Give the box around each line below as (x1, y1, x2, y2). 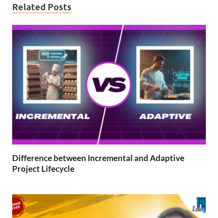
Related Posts (12, 2, 72, 13)
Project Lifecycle (12, 163, 74, 174)
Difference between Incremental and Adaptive (12, 153, 184, 163)
